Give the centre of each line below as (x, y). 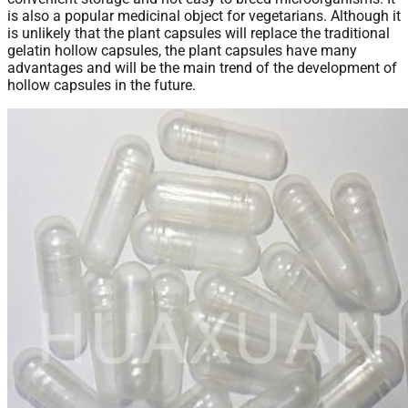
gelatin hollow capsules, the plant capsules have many (182, 50)
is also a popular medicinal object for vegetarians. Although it (204, 15)
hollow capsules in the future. (102, 85)
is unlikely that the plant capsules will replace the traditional (199, 33)
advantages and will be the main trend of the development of (202, 67)
